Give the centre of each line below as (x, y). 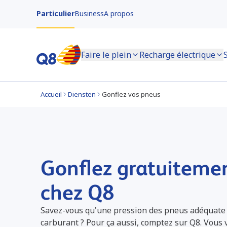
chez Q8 (78, 192)
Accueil (51, 94)
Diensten (82, 94)
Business (89, 13)
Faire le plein (106, 55)
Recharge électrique (177, 55)
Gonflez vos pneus (131, 94)
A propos (119, 13)
